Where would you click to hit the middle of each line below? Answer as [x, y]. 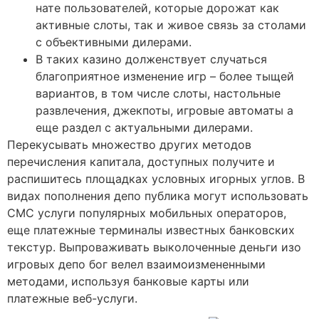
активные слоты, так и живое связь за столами [171, 25]
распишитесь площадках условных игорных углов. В [156, 178]
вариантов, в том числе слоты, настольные [158, 93]
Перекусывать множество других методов [129, 144]
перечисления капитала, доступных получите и [141, 161]
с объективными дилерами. [114, 42]
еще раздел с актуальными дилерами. [144, 127]
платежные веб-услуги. [72, 298]
